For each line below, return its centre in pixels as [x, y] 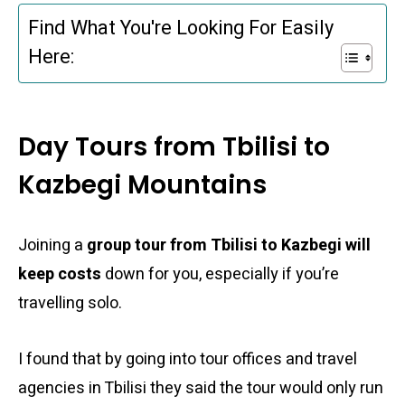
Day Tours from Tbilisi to [174, 147]
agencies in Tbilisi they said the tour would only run [201, 388]
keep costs [60, 274]
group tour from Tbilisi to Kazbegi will [229, 245]
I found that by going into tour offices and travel [188, 359]
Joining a [52, 245]
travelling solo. [70, 303]
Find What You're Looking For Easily [181, 28]
